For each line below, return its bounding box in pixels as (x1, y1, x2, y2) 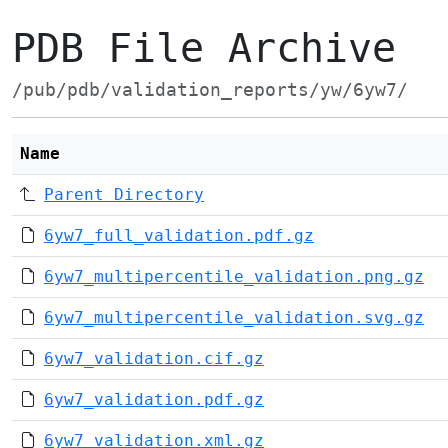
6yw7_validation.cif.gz (44, 349, 264, 368)
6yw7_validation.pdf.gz (44, 390, 264, 409)
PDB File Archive (12, 25, 396, 71)
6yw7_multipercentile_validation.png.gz (44, 267, 424, 286)
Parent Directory (44, 185, 204, 204)
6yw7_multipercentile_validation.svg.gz (44, 308, 424, 327)
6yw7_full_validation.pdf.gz (44, 226, 314, 245)
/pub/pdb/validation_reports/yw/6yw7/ (12, 80, 408, 100)
